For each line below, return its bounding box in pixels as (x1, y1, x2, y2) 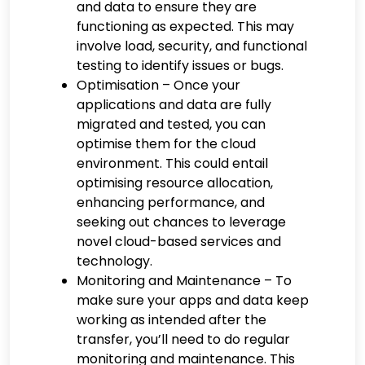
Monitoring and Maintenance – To (77, 270, 292, 290)
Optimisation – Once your (77, 75, 240, 95)
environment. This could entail (77, 153, 268, 173)
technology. (77, 251, 152, 270)
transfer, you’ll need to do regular (77, 329, 290, 349)
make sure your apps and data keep (77, 290, 309, 310)
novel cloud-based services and (77, 231, 281, 251)
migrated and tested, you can (77, 114, 266, 134)
